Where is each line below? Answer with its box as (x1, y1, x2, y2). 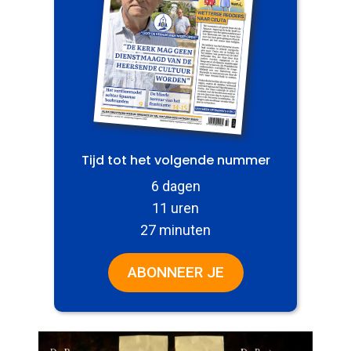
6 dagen (150, 177, 201, 194)
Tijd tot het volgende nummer (81, 150, 270, 169)
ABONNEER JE (127, 262, 224, 281)
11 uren (152, 199, 199, 216)
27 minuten (140, 221, 211, 238)
